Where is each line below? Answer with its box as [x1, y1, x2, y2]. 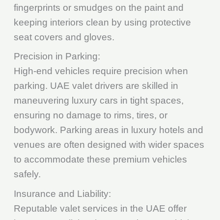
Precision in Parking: [13, 51, 100, 62]
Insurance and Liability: [13, 188, 111, 199]
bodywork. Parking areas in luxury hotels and [13, 125, 203, 136]
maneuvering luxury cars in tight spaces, [13, 95, 184, 106]
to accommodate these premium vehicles [13, 154, 187, 165]
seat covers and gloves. [13, 31, 114, 42]
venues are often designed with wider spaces [13, 139, 204, 150]
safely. [13, 169, 41, 180]
